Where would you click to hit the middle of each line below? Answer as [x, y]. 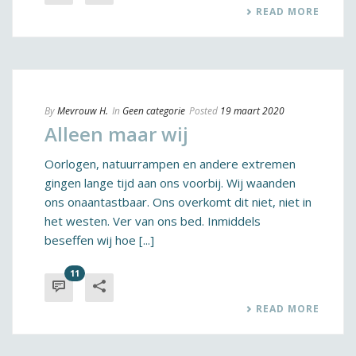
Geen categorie [154, 111]
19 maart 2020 [252, 111]
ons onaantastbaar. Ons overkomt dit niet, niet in [178, 202]
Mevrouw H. [83, 111]
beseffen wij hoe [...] [99, 240]
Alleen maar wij [116, 134]
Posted [203, 111]
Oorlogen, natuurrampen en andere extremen [170, 164]
